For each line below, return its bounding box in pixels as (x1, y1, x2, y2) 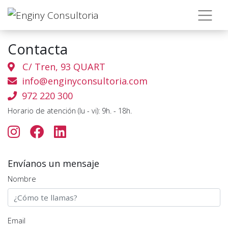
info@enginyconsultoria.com (22, 75, 148, 88)
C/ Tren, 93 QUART (15, 60, 105, 73)
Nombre (8, 174, 36, 184)
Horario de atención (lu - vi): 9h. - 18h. (8, 105, 132, 116)
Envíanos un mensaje (8, 157, 99, 169)
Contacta (8, 40, 68, 59)
